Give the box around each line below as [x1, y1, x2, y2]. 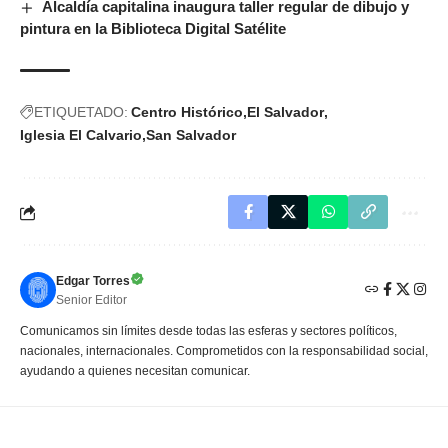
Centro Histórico [131, 104, 243, 121]
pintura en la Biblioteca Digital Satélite [20, 20, 286, 38]
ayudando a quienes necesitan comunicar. [20, 364, 250, 379]
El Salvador [247, 104, 324, 121]
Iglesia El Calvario [20, 127, 142, 144]
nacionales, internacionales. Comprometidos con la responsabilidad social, [20, 344, 428, 359]
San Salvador [146, 127, 236, 144]
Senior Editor [56, 293, 127, 308]
